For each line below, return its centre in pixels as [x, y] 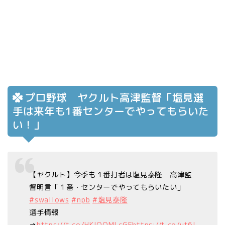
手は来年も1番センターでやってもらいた [111, 111]
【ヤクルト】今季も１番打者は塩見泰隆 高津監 [111, 175]
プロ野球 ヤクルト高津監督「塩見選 [114, 97]
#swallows [49, 200]
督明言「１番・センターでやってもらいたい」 [107, 188]
